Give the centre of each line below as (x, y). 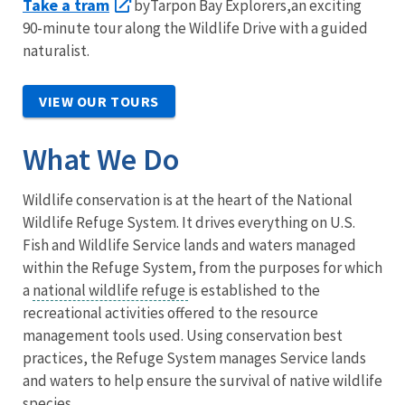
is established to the (254, 290)
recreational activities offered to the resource (170, 312)
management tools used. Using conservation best (183, 335)
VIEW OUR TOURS (99, 101)
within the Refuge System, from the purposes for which (202, 267)
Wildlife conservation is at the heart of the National (188, 199)
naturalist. (56, 50)
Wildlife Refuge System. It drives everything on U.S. (189, 222)
